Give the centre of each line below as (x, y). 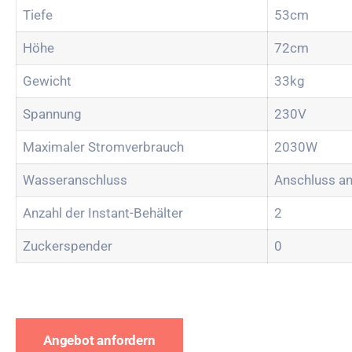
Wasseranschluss (75, 180)
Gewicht (47, 81)
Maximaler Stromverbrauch (103, 147)
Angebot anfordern (99, 340)
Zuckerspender (68, 246)
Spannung (52, 114)
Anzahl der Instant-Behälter (103, 213)
